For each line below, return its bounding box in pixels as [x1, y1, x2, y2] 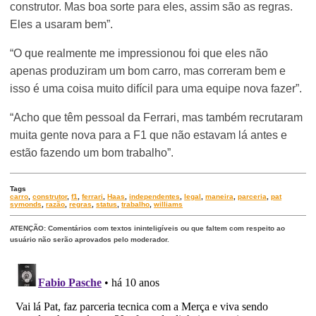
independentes [129, 193, 181, 201]
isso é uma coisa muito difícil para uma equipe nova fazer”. [10, 83, 303, 95]
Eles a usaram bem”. [10, 18, 114, 31]
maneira [205, 193, 234, 201]
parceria [238, 193, 267, 201]
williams [154, 200, 183, 209]
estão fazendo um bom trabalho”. [10, 147, 174, 159]
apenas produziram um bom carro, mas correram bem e [10, 65, 286, 78]
